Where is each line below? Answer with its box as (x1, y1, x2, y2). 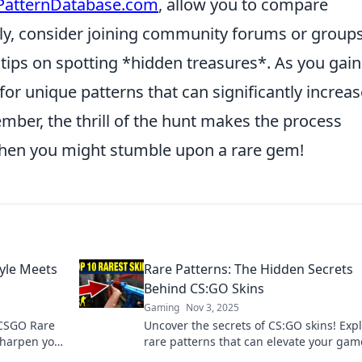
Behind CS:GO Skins (144, 280, 264, 297)
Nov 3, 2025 (186, 301, 239, 314)
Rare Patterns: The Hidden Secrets (144, 260, 353, 278)
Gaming (144, 301, 179, 314)
